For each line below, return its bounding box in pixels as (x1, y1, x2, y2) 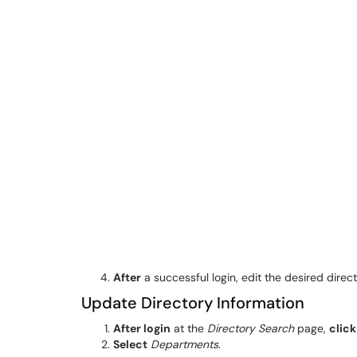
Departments (151, 337, 218, 351)
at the (171, 321, 207, 335)
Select (113, 337, 147, 351)
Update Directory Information (81, 292, 304, 313)
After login (113, 321, 171, 335)
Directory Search (207, 321, 294, 335)
